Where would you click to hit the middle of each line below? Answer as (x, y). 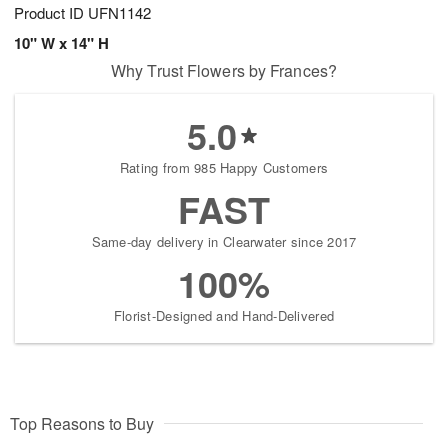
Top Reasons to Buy (82, 424)
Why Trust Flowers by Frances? (224, 71)
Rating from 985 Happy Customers (224, 168)
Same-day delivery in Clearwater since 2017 (224, 242)
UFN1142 (119, 13)
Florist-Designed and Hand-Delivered (224, 316)
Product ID (51, 13)
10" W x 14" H (61, 43)
